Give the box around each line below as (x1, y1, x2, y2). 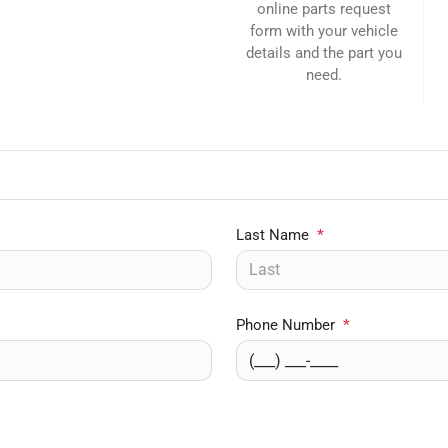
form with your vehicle (250, 22, 399, 40)
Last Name (236, 226, 309, 244)
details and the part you (246, 44, 403, 62)
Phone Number (236, 316, 335, 335)
